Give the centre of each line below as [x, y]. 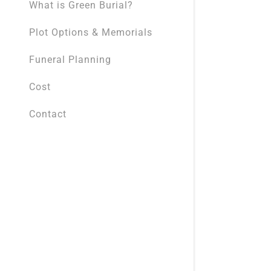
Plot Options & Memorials [91, 32]
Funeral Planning [70, 60]
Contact [48, 114]
